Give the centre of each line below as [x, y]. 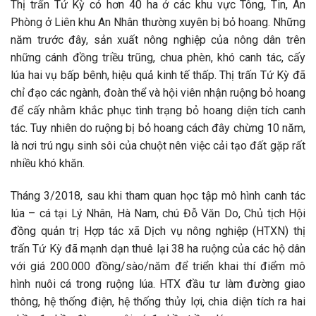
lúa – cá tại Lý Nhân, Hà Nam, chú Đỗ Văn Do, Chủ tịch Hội [158, 213]
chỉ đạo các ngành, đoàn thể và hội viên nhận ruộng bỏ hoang [158, 93]
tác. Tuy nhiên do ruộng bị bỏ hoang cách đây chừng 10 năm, [158, 128]
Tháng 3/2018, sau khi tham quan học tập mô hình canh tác [158, 195]
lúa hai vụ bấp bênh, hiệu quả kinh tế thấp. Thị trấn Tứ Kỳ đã [158, 75]
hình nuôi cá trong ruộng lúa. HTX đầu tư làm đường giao [158, 284]
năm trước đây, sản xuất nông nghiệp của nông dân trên [158, 40]
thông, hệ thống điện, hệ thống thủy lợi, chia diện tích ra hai [158, 301]
